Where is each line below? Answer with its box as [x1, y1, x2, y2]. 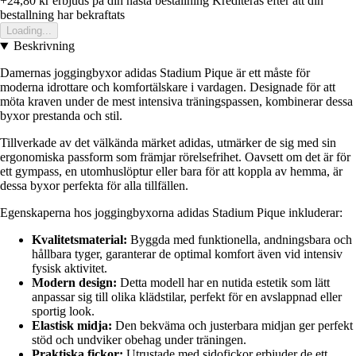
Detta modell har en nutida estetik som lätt [117, 276, 330, 290]
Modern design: [32, 276, 117, 290]
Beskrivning [13, 39, 75, 53]
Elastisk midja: [32, 319, 112, 333]
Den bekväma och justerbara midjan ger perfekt [112, 319, 353, 333]
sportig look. [32, 304, 95, 319]
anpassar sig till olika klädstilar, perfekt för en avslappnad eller [32, 290, 342, 304]
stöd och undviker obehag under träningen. [32, 333, 246, 347]
